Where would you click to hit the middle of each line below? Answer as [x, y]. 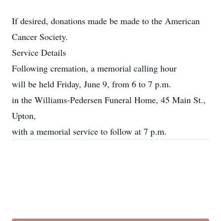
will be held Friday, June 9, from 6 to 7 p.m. [92, 84]
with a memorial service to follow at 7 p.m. [89, 131]
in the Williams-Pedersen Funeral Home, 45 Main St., [109, 100]
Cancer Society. [40, 37]
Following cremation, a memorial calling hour [94, 68]
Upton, [24, 115]
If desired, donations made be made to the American [106, 21]
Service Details [39, 52]
